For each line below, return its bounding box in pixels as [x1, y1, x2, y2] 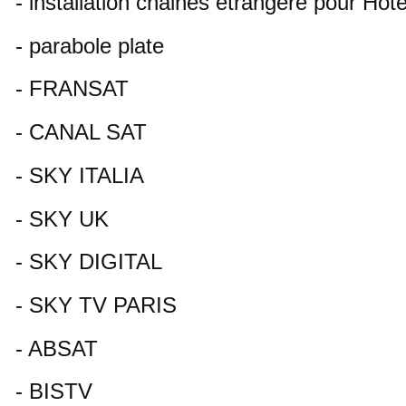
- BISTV [15, 379, 92, 404]
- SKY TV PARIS [15, 293, 177, 317]
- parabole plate [15, 33, 164, 58]
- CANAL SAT [15, 120, 147, 145]
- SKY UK [15, 206, 109, 231]
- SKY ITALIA [15, 162, 144, 188]
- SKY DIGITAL [15, 249, 162, 275]
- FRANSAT [15, 76, 129, 101]
